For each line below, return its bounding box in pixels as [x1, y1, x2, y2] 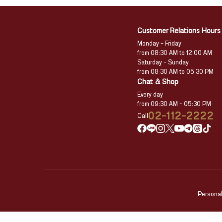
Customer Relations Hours [137, 27, 221, 35]
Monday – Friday [137, 40, 182, 47]
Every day [137, 91, 164, 98]
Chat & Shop [137, 78, 179, 86]
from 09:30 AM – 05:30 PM [137, 101, 212, 108]
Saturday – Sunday [137, 59, 189, 66]
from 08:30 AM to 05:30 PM [137, 68, 214, 75]
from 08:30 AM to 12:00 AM [137, 50, 213, 56]
